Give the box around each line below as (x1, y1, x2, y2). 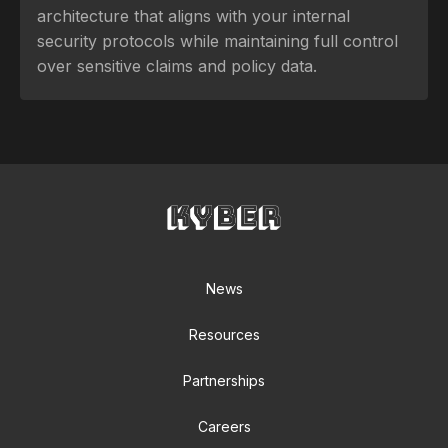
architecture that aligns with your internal (37, 5, 350, 26)
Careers (197, 417, 251, 435)
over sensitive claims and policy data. (37, 55, 317, 76)
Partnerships (183, 371, 265, 389)
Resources (188, 325, 260, 343)
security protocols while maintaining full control (37, 30, 398, 51)
